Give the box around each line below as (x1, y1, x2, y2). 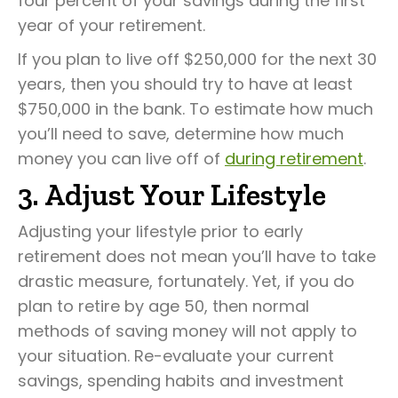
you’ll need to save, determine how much (18, 123, 344, 145)
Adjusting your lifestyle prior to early (18, 220, 303, 243)
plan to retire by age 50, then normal (18, 295, 309, 317)
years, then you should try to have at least (18, 73, 353, 95)
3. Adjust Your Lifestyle (18, 177, 326, 213)
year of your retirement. (18, 14, 205, 36)
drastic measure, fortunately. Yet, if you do (18, 270, 354, 292)
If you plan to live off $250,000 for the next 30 (18, 48, 377, 70)
